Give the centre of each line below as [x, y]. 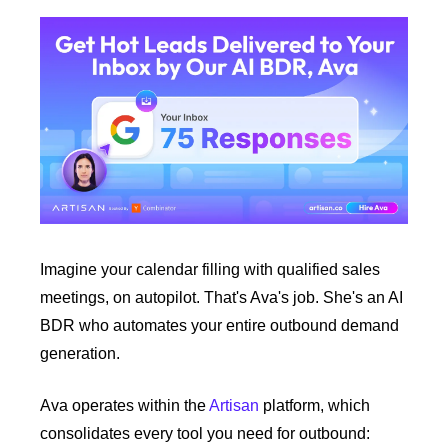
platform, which [314, 406]
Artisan [234, 406]
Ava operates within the [124, 406]
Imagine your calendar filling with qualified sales [210, 270]
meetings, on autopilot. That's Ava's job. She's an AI [221, 298]
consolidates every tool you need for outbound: [205, 434]
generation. [82, 354]
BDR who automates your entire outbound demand [219, 326]
